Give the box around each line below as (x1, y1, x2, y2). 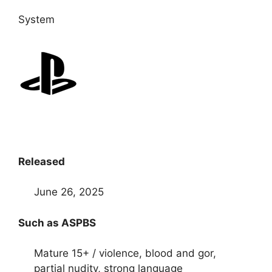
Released (18, 155, 65, 168)
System (18, 13, 55, 26)
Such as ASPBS (18, 216, 96, 229)
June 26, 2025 (33, 186, 104, 199)
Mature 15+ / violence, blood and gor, (33, 247, 216, 260)
